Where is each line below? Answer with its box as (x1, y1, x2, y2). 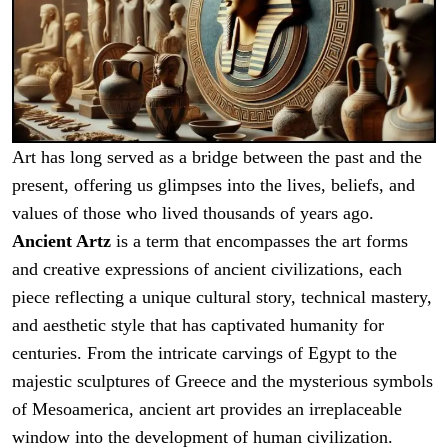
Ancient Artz (12, 231, 111, 252)
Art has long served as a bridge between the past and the (12, 147, 422, 168)
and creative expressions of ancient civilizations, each (12, 259, 402, 280)
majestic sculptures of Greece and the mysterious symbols (12, 371, 433, 392)
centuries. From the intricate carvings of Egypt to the (12, 343, 397, 364)
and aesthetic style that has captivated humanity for (12, 315, 384, 336)
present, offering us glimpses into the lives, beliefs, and (12, 175, 415, 196)
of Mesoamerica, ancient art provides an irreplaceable (12, 399, 402, 420)
